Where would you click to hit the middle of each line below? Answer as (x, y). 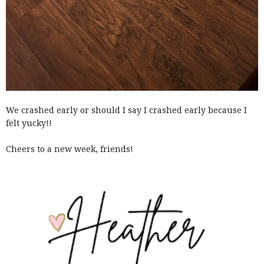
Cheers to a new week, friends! (71, 149)
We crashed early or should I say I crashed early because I (126, 110)
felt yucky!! (30, 123)
